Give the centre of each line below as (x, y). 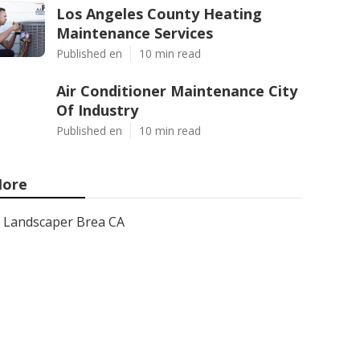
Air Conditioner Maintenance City (177, 91)
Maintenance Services (135, 33)
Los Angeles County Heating (159, 14)
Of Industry (97, 110)
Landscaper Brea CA (64, 222)
